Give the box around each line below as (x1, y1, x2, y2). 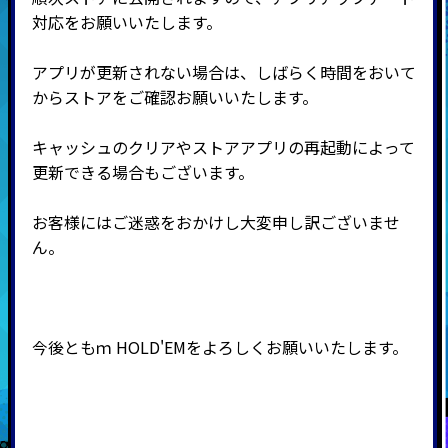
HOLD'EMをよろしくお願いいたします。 (111, 335, 408, 360)
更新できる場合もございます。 (31, 160, 254, 185)
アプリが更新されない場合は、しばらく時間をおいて (31, 60, 416, 85)
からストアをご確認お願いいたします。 (31, 85, 318, 110)
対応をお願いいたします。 (31, 10, 222, 35)
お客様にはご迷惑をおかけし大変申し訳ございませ (31, 210, 400, 235)
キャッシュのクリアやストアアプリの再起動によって (31, 135, 415, 160)
